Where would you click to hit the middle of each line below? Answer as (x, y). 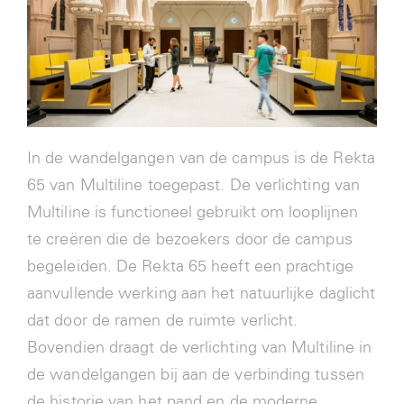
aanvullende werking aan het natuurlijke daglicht (201, 294)
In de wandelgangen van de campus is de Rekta (201, 158)
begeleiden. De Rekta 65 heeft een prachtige (190, 266)
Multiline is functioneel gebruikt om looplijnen (193, 212)
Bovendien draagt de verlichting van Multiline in (199, 348)
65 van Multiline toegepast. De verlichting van (193, 185)
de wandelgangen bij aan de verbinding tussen (195, 375)
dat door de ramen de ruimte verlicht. (162, 321)
